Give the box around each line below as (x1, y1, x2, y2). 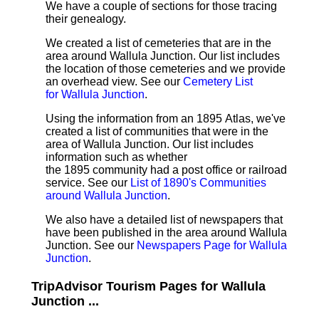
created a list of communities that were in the (46, 125, 268, 137)
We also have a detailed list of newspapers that (46, 214, 283, 226)
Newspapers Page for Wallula (137, 239, 287, 251)
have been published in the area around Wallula (46, 226, 287, 239)
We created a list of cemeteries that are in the (46, 37, 271, 49)
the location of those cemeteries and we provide (46, 63, 286, 75)
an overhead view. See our (46, 75, 183, 88)
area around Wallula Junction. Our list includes (46, 50, 280, 62)
